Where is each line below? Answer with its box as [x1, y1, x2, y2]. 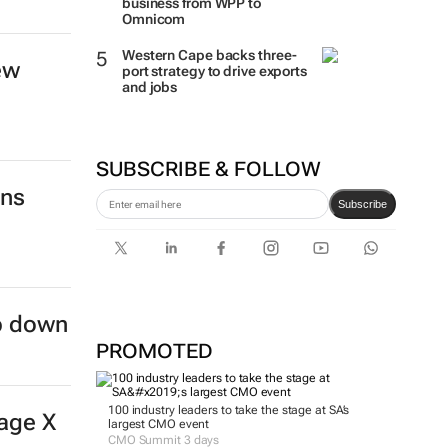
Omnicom [121, 11, 186, 27]
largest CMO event [107, 417, 210, 431]
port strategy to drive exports [121, 63, 307, 79]
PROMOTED [95, 339, 213, 363]
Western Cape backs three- [121, 47, 297, 63]
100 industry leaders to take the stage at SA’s [107, 403, 350, 417]
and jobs [121, 79, 178, 95]
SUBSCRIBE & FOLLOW [95, 157, 321, 181]
